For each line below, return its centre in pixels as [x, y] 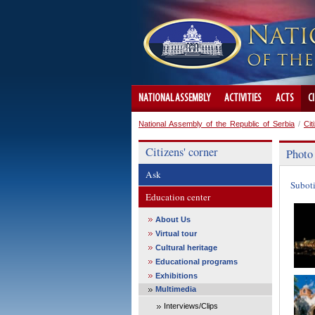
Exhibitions [176, 276]
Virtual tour [176, 233]
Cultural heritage [186, 247]
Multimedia [176, 289]
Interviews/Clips [191, 306]
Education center [178, 197]
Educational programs [197, 262]
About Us [173, 219]
